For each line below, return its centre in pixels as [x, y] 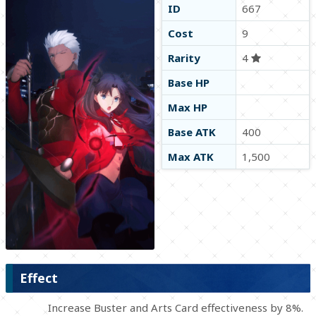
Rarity [184, 58]
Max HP [188, 107]
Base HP [189, 83]
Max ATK [191, 157]
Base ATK [192, 132]
